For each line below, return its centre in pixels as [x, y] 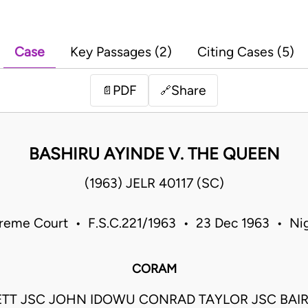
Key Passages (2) [121, 52]
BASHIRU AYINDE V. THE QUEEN [154, 154]
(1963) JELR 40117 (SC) [154, 184]
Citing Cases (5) [245, 52]
